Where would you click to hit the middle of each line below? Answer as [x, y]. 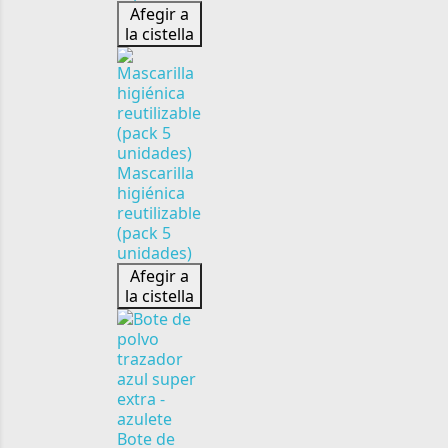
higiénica [151, 193]
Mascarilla [155, 173]
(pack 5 [144, 233]
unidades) [154, 253]
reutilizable [159, 213]
